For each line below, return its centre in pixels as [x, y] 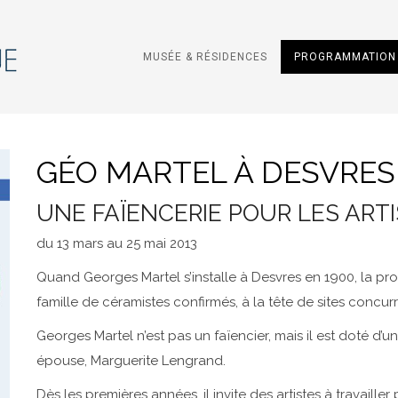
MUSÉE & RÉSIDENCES [205, 57]
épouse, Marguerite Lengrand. [131, 361]
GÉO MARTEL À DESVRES [215, 172]
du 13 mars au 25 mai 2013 [116, 243]
